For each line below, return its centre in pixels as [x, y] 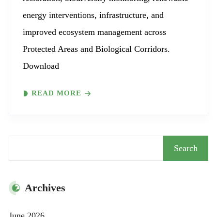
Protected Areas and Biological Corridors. [96, 49]
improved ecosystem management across [94, 32]
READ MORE [56, 93]
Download [41, 66]
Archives [45, 188]
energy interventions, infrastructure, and [93, 15]
